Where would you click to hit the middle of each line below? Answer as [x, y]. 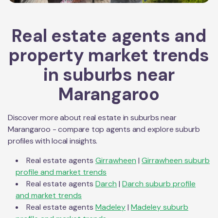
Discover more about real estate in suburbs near [92, 117]
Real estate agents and [109, 36]
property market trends [109, 55]
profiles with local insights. [53, 141]
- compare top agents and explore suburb [126, 129]
